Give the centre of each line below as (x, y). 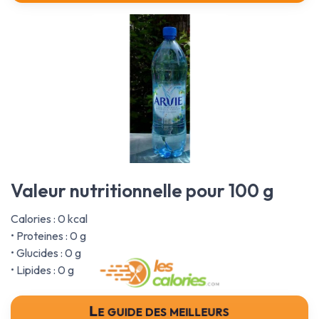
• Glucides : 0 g (46, 253)
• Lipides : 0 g (42, 270)
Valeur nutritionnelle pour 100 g (142, 191)
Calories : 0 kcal (49, 219)
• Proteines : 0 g (48, 236)
